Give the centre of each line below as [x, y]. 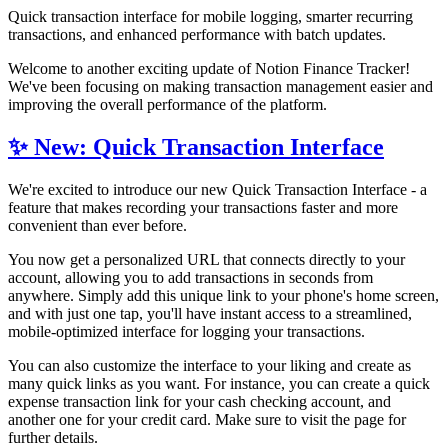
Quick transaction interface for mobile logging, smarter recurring [210, 16]
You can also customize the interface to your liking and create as [209, 365]
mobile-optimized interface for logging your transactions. [186, 331]
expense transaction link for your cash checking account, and [199, 401]
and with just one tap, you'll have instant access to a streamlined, [210, 313]
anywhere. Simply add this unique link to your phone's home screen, [223, 295]
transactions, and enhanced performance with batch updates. [197, 34]
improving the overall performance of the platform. [167, 104]
